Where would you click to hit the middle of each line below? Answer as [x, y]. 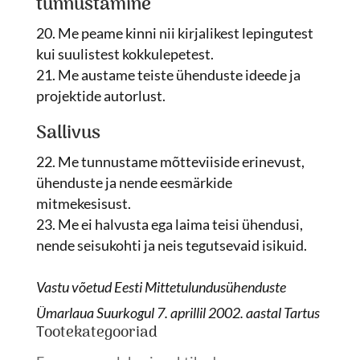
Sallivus [68, 133]
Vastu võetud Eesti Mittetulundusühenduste [161, 287]
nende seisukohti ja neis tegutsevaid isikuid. [171, 245]
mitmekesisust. [83, 203]
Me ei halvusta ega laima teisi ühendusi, [180, 224]
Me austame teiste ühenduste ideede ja [179, 75]
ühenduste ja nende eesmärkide [134, 182]
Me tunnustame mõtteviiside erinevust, [181, 162]
